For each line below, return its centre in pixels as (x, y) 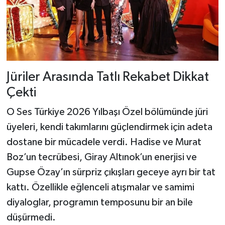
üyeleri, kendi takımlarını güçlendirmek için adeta (109, 127)
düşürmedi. (31, 218)
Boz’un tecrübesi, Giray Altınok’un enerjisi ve (101, 157)
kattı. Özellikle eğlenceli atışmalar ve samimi (100, 188)
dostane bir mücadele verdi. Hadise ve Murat (104, 142)
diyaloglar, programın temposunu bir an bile (99, 203)
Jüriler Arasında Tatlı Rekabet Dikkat (107, 77)
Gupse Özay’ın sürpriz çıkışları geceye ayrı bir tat (111, 173)
